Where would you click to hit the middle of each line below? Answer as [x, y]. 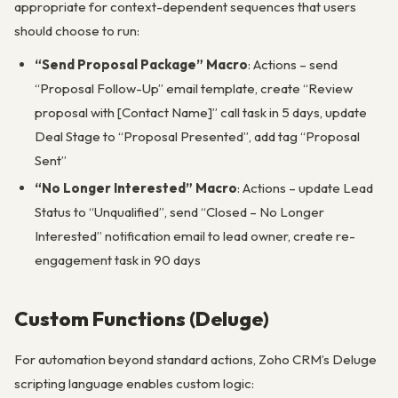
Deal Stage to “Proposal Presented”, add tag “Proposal [197, 136]
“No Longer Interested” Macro [135, 187]
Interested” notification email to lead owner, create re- [195, 235]
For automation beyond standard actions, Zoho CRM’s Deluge [195, 359]
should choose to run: [77, 30]
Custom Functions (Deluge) [142, 319]
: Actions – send [292, 64]
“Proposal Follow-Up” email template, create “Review [193, 88]
